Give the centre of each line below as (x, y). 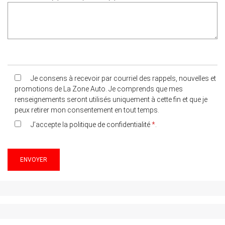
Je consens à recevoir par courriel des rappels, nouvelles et (123, 79)
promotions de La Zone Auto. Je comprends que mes (99, 89)
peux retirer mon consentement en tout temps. (87, 110)
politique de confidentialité (110, 125)
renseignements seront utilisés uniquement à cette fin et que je (111, 100)
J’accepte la (50, 125)
